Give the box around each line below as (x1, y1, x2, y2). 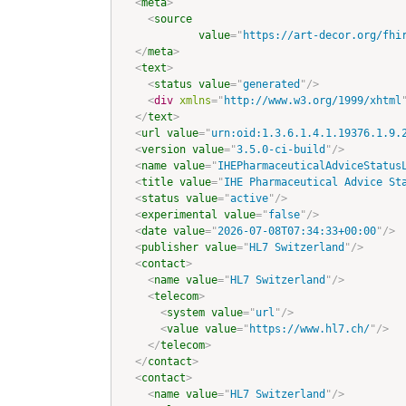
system (167, 306, 205, 320)
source (154, 13, 192, 26)
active (230, 192, 268, 206)
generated (243, 78, 300, 92)
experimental (141, 208, 217, 222)
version (141, 143, 186, 157)
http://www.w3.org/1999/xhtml (224, 94, 401, 108)
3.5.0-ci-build (237, 143, 325, 157)
